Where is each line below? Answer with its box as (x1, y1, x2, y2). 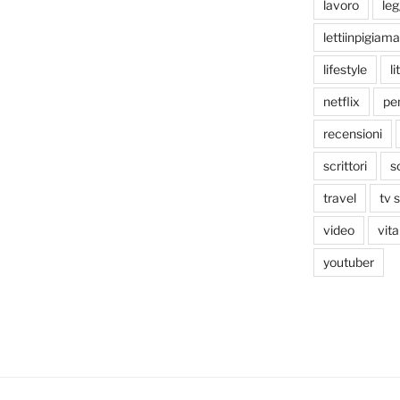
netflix (322, 94, 360, 110)
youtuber (322, 254, 374, 271)
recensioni (322, 126, 382, 142)
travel (322, 190, 356, 206)
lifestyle (322, 62, 367, 78)
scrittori (322, 158, 367, 174)
